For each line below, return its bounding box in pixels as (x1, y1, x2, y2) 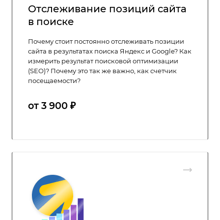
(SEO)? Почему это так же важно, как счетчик (28, 67, 177, 75)
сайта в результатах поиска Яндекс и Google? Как (28, 47, 192, 55)
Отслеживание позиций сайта (28, 3, 187, 15)
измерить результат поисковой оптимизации (28, 57, 178, 65)
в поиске (28, 16, 74, 27)
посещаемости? (28, 77, 81, 84)
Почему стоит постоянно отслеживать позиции (28, 37, 184, 45)
